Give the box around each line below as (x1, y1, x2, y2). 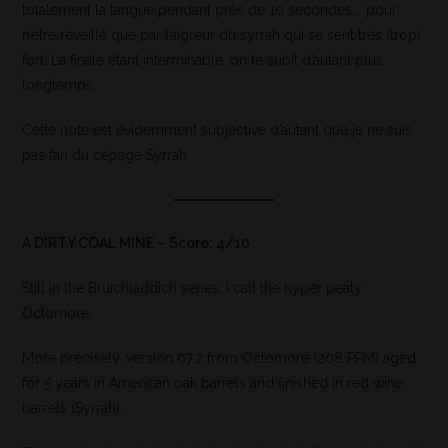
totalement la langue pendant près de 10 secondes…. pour (22, 2, 398, 19)
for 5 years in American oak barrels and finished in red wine (22, 375, 404, 392)
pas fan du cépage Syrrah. (22, 147, 191, 164)
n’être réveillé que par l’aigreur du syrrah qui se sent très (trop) (22, 27, 422, 44)
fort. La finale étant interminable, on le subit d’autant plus (22, 52, 384, 69)
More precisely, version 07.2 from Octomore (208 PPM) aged (22, 350, 417, 367)
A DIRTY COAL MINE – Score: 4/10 (22, 235, 251, 252)
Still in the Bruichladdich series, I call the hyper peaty (22, 280, 363, 297)
